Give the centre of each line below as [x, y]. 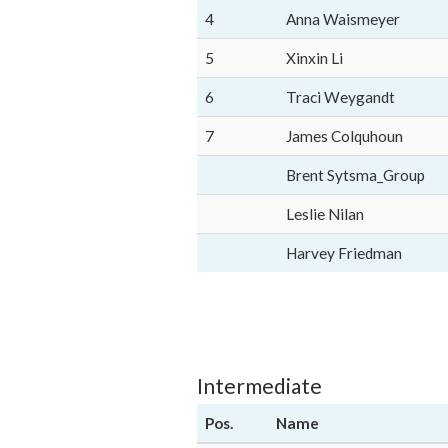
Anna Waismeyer [343, 19]
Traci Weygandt [340, 97]
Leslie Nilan [325, 214]
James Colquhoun [344, 136]
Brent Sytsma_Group [355, 175]
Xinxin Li [314, 58]
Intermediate [259, 385]
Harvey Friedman [344, 253]
